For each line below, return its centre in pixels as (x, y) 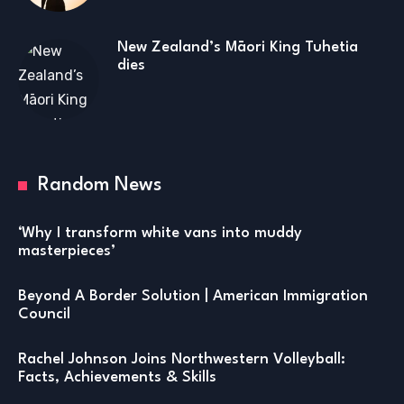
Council (44, 314)
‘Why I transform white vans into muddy (160, 233)
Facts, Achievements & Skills (117, 377)
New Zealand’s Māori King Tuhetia (238, 47)
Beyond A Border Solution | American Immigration (193, 296)
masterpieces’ (67, 251)
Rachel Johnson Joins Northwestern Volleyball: (182, 359)
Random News (99, 185)
